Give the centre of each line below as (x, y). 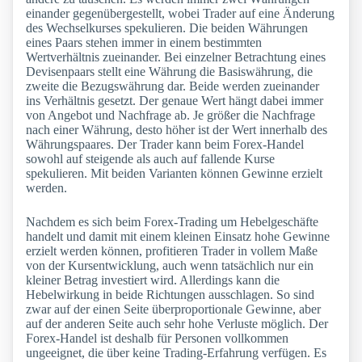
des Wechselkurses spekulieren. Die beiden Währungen (167, 28)
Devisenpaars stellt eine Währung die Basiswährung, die (169, 72)
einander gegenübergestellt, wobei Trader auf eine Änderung (180, 14)
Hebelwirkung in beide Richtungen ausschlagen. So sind (170, 295)
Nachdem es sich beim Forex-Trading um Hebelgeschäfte (172, 222)
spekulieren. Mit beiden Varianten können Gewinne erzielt (174, 174)
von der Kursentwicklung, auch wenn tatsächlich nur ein (170, 266)
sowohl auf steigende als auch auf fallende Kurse (150, 159)
